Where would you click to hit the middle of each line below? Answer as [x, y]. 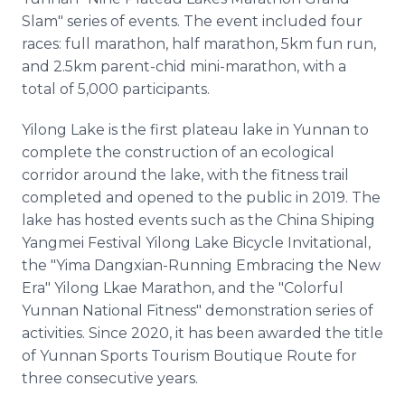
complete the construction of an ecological [178, 152]
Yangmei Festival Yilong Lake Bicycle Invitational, [196, 243]
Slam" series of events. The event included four [192, 21]
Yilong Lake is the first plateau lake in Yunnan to [195, 130]
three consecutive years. [110, 378]
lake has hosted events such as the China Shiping [198, 220]
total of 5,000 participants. [116, 89]
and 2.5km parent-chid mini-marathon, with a [184, 66]
